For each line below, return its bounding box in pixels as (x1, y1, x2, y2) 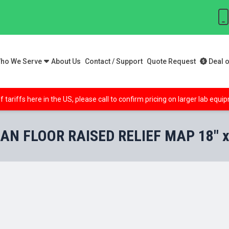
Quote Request (147, 57, 196, 66)
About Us (51, 57, 81, 66)
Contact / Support (85, 57, 143, 66)
